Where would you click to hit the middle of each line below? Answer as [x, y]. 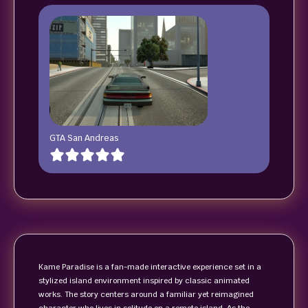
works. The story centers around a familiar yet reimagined [146, 294]
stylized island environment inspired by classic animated [144, 280]
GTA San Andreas [84, 138]
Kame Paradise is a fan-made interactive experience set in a [150, 267]
